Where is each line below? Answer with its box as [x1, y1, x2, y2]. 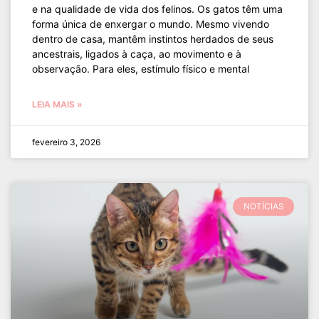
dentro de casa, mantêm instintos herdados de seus [32, 33, 273, 45]
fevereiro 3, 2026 [32, 137, 100, 147]
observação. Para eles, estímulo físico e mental [32, 63, 249, 75]
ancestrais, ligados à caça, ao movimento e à [32, 48, 241, 60]
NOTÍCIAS [243, 201, 284, 212]
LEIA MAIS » [32, 99, 83, 110]
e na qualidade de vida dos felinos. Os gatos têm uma [32, 3, 283, 15]
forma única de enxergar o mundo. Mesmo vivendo [32, 18, 269, 30]
